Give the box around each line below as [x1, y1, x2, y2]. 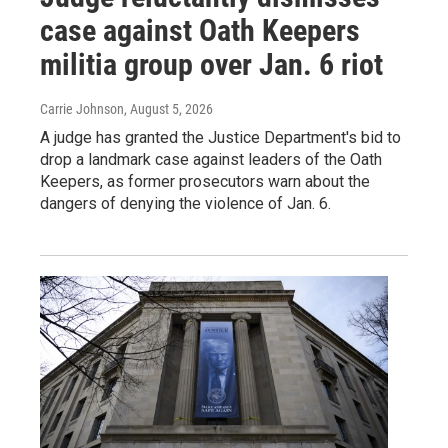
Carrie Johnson [40, 100, 124, 117]
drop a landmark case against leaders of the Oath [40, 149, 382, 169]
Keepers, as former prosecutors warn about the [40, 171, 370, 191]
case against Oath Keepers [40, 12, 360, 48]
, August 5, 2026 [124, 100, 213, 117]
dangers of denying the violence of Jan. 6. [40, 193, 331, 213]
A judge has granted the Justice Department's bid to [40, 127, 401, 147]
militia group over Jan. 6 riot [40, 46, 383, 82]
